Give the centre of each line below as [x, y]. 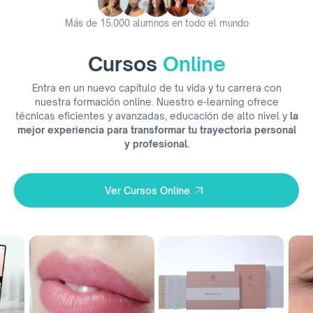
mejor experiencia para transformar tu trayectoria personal [156, 130]
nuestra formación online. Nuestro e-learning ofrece [156, 102]
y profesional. [156, 144]
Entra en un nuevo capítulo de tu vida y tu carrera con [156, 88]
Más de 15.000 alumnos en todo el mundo [156, 23]
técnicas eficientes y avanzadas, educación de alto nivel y [152, 116]
